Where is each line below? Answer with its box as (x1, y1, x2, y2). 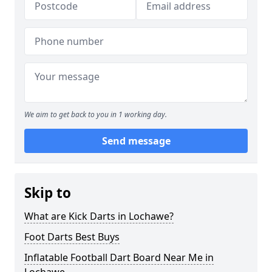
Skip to (24, 183, 71, 202)
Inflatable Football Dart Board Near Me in (24, 251, 214, 264)
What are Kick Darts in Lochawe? (24, 209, 174, 223)
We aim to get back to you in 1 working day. (24, 109, 167, 120)
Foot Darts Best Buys (24, 230, 120, 243)
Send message (101, 134, 171, 148)
